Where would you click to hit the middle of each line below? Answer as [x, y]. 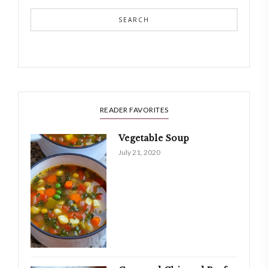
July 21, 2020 [139, 152]
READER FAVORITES [134, 110]
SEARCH [134, 20]
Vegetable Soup [154, 138]
